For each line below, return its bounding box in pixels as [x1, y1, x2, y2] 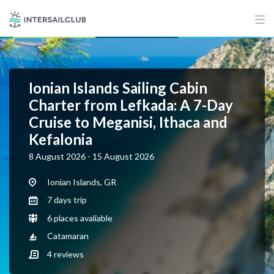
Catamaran [45, 231, 89, 242]
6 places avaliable [45, 212, 113, 223]
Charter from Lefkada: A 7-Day [29, 96, 233, 114]
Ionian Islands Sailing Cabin [29, 79, 207, 97]
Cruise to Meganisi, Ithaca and [29, 113, 228, 131]
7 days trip [45, 194, 87, 206]
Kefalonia [29, 130, 92, 148]
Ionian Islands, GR [45, 177, 116, 187]
